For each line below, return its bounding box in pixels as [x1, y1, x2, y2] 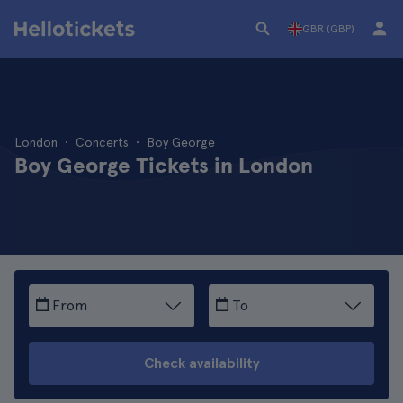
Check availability [143, 354, 260, 372]
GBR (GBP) [302, 22, 354, 35]
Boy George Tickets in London [14, 151, 313, 179]
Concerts [76, 135, 129, 149]
